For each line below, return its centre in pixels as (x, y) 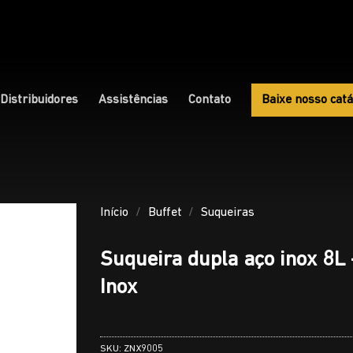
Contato (210, 100)
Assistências (134, 100)
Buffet (165, 213)
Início (114, 213)
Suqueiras (228, 213)
